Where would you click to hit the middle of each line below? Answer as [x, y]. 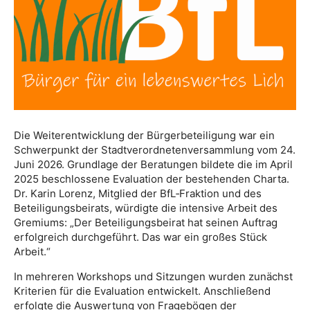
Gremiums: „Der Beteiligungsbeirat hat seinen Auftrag [146, 222]
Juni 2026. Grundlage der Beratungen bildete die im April [153, 164]
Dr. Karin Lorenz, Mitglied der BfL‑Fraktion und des [138, 193]
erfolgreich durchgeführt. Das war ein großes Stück [140, 237]
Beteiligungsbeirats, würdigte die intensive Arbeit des [146, 208]
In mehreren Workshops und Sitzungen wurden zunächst [153, 276]
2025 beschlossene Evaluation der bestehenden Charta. [152, 179]
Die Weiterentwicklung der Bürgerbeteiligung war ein [144, 135]
